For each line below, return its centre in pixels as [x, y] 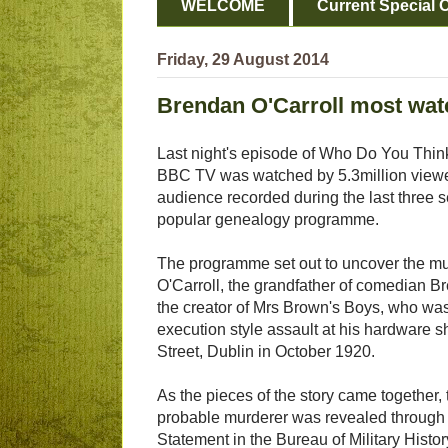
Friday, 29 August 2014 [243, 60]
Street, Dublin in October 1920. [266, 352]
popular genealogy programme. [268, 220]
